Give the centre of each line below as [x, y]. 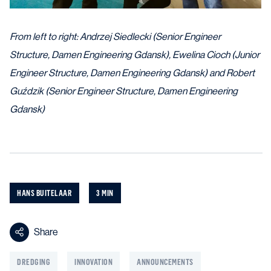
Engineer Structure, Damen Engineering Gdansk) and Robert [132, 73]
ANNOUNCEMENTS [165, 261]
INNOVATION [93, 261]
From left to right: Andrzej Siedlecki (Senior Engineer [115, 36]
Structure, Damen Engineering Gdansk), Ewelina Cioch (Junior [135, 54]
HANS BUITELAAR [44, 192]
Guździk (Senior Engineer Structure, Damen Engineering [124, 91]
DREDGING [34, 261]
